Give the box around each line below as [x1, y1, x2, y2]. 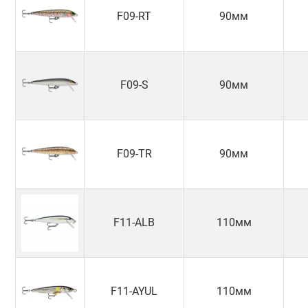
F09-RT [117, 10, 151, 23]
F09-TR [116, 147, 152, 161]
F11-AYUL [111, 285, 157, 298]
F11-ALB [113, 216, 155, 230]
